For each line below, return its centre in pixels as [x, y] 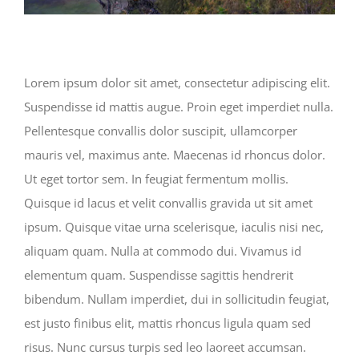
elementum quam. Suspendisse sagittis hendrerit [159, 274]
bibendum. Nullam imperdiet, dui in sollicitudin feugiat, [177, 298]
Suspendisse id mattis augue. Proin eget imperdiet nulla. [179, 106]
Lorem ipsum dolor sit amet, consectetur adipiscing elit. [177, 82]
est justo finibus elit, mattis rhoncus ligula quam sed [167, 323]
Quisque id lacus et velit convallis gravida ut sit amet [168, 202]
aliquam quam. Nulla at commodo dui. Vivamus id [163, 250]
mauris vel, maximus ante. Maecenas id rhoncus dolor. [175, 154]
